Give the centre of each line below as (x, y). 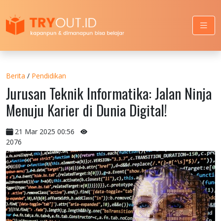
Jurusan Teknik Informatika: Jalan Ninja (109, 93)
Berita (16, 75)
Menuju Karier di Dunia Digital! (87, 110)
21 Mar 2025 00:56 (45, 131)
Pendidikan (49, 75)
